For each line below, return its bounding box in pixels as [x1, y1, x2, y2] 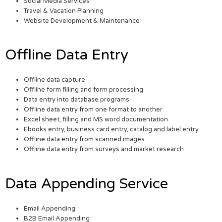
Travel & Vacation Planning [24, 7, 104, 15]
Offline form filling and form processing [24, 86, 144, 94]
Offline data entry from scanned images [24, 135, 145, 144]
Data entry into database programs [24, 96, 130, 104]
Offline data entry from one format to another [24, 106, 163, 114]
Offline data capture [24, 76, 86, 84]
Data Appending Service [5, 174, 168, 192]
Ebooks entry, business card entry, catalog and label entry [24, 125, 199, 134]
